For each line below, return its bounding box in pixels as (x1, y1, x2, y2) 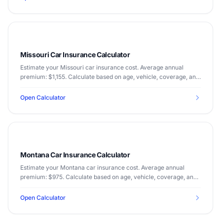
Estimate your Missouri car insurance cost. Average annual (20, 64, 184, 71)
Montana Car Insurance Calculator (20, 150, 130, 159)
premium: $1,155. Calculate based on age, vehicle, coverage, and (20, 73, 199, 80)
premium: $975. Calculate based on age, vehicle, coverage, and (20, 173, 197, 181)
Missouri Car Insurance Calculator (20, 50, 130, 59)
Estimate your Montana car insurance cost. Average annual (20, 164, 184, 171)
